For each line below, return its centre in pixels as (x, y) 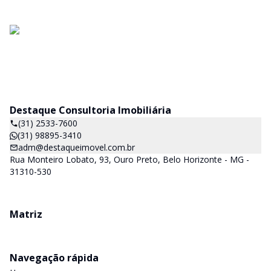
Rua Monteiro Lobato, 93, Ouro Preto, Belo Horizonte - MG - (129, 159)
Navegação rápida (54, 258)
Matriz (26, 214)
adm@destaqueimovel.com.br (77, 147)
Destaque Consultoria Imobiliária (90, 110)
